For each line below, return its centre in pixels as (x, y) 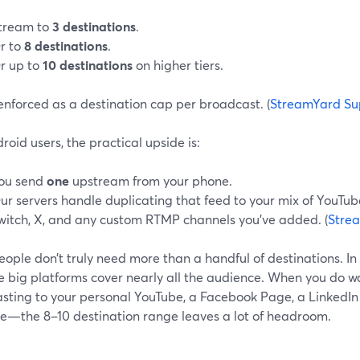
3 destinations (94, 26)
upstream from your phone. (151, 180)
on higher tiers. (178, 64)
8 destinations (66, 45)
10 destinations (88, 64)
